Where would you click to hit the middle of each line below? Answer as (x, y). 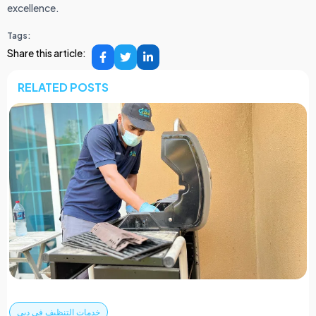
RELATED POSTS (63, 87)
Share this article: (47, 53)
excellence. (33, 8)
